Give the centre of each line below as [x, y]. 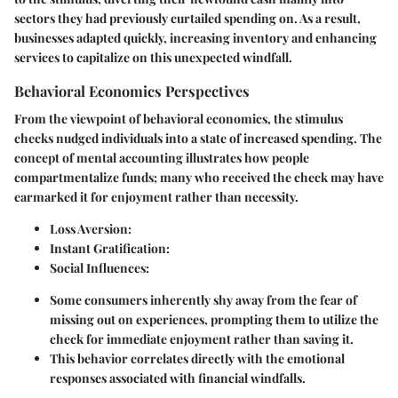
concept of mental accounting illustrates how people [162, 157]
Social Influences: [99, 267]
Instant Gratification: [110, 248]
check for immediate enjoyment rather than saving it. [202, 338]
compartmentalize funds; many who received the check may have [199, 177]
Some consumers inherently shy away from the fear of [203, 299]
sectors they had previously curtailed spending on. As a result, [187, 18]
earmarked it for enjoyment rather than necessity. [156, 196]
